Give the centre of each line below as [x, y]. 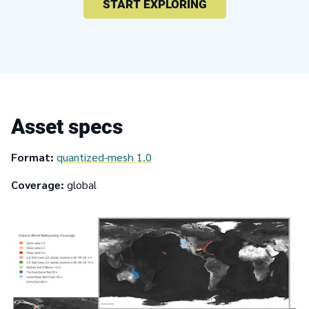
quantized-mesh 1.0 [104, 157]
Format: [32, 157]
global [80, 184]
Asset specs [67, 126]
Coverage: [38, 184]
